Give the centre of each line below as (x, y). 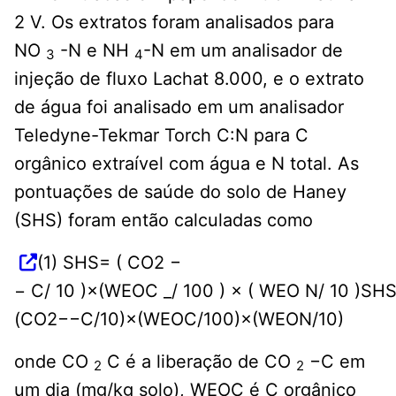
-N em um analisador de (243, 50)
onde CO (54, 361)
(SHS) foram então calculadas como (164, 220)
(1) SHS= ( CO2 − (109, 262)
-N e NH (95, 50)
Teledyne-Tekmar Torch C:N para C (161, 135)
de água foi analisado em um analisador (179, 107)
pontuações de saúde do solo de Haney (180, 191)
